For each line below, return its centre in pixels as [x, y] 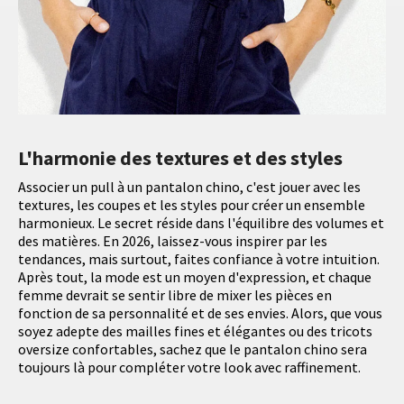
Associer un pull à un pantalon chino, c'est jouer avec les [189, 187]
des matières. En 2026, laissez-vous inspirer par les [173, 241]
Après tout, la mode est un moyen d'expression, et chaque [195, 277]
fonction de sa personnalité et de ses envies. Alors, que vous [200, 313]
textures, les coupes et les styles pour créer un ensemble [192, 205]
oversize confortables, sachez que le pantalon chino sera [193, 349]
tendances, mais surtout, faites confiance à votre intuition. [199, 259]
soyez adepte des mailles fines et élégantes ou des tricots [195, 331]
